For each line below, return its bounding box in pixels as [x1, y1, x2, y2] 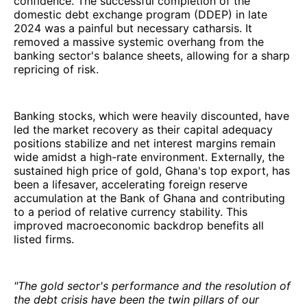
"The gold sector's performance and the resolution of [14, 278, 291, 293]
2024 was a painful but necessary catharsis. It [14, 21, 252, 35]
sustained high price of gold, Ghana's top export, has [14, 163, 290, 177]
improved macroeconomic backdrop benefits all [14, 218, 264, 232]
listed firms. [14, 232, 74, 246]
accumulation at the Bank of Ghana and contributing [14, 191, 285, 205]
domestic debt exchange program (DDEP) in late [14, 7, 267, 21]
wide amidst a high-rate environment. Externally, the [14, 149, 284, 164]
